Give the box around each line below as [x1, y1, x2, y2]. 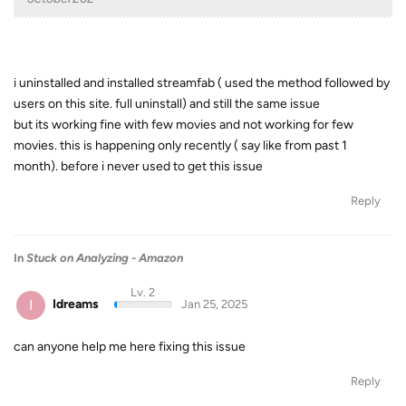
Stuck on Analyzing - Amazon [26, 251, 183, 265]
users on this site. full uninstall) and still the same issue [14, 96, 320, 111]
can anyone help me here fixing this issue [14, 338, 246, 354]
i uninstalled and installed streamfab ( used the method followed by [14, 75, 390, 91]
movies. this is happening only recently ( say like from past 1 [14, 138, 347, 153]
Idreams [53, 296, 99, 312]
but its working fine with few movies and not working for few [14, 117, 353, 132]
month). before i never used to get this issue [14, 159, 263, 174]
